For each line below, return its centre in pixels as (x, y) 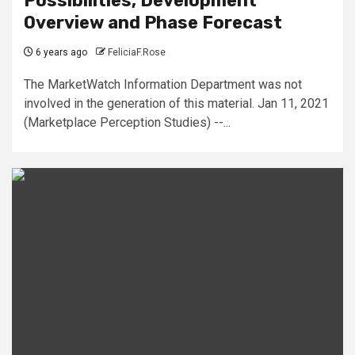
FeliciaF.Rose (137, 52)
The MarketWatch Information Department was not (163, 84)
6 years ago (60, 52)
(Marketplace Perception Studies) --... (127, 122)
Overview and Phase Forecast (153, 22)
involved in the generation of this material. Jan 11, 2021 (176, 103)
